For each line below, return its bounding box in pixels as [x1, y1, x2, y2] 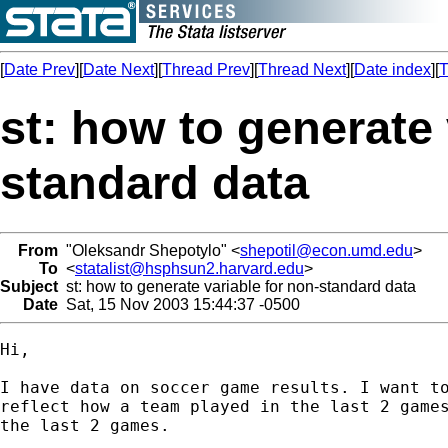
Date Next [83, 61, 154, 78]
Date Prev [4, 61, 75, 78]
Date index [354, 61, 431, 78]
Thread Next [258, 61, 346, 78]
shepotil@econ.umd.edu [240, 241, 413, 259]
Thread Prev [162, 61, 250, 78]
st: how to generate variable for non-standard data [58, 277, 416, 295]
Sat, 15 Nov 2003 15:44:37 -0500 [58, 295, 300, 313]
